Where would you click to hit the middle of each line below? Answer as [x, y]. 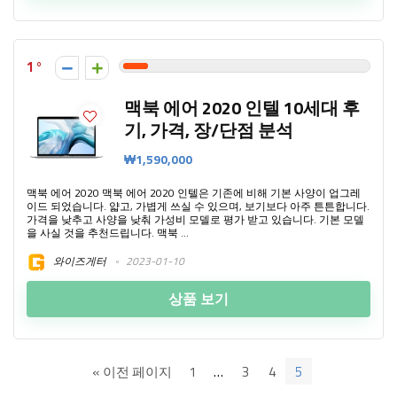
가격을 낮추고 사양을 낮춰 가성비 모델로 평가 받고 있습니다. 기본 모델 [195, 219]
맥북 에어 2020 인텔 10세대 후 [242, 108]
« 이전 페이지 [132, 371]
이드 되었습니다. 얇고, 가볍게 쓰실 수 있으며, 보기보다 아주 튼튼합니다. [198, 206]
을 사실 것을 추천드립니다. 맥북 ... [108, 233]
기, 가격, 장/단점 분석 [209, 130]
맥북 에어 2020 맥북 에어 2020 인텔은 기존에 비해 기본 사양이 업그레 [194, 193]
